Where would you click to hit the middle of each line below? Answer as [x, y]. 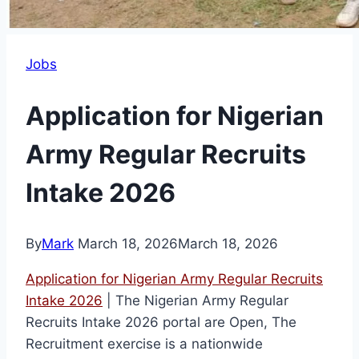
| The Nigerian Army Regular [198, 301]
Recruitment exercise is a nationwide [144, 344]
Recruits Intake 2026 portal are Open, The [161, 323]
